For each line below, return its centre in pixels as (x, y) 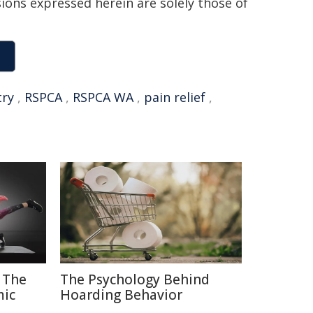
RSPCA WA (103, 97)
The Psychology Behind (135, 279)
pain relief (175, 97)
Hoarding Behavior (121, 295)
